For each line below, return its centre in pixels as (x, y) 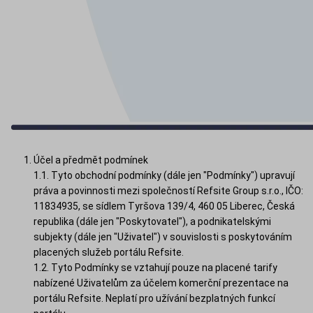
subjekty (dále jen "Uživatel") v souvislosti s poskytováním (163, 236)
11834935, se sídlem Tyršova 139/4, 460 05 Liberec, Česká (164, 206)
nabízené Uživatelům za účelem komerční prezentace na (161, 283)
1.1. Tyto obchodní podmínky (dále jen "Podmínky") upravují (164, 175)
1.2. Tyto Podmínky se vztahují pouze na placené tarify (155, 267)
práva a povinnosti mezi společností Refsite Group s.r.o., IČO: (168, 190)
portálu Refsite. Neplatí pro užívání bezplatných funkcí (154, 298)
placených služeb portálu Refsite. (109, 252)
